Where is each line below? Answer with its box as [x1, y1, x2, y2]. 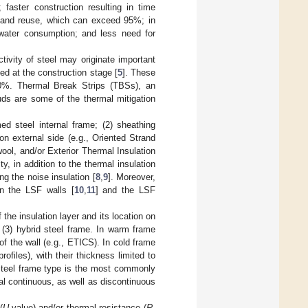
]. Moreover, [107, 171, 155, 182]
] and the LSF [95, 184, 156, 195]
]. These [122, 67, 156, 78]
